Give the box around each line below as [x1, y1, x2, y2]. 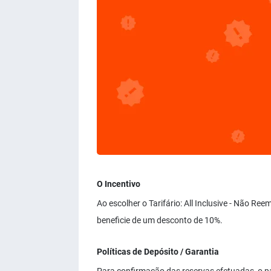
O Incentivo [97, 179, 140, 189]
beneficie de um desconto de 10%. [97, 215, 223, 225]
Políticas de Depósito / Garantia [97, 247, 219, 256]
